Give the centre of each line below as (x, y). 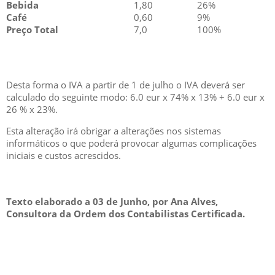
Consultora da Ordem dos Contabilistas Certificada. (126, 214)
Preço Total (32, 29)
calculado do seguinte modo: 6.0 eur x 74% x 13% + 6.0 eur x (135, 97)
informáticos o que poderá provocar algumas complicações (131, 143)
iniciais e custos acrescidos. (64, 155)
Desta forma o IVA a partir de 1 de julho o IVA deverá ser (126, 85)
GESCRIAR (68, 255)
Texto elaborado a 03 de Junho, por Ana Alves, (112, 201)
